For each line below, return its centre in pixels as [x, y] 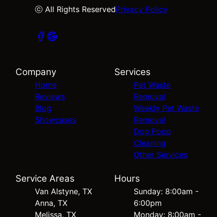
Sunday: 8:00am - [166, 191]
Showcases [55, 120]
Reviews [50, 96]
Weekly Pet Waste [166, 108]
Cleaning [150, 143]
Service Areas [45, 178]
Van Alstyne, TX [63, 191]
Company [36, 72]
